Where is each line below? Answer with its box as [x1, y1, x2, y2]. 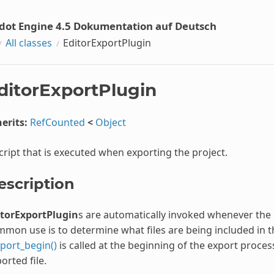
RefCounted [29, 115, 85, 129]
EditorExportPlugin [62, 35, 151, 50]
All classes [5, 35, 52, 50]
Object [95, 115, 126, 129]
